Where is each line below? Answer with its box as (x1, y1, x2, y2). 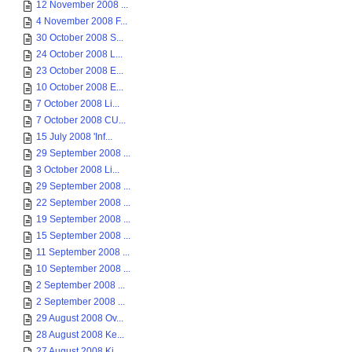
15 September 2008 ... (36, 230, 130, 241)
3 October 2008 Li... (36, 164, 119, 175)
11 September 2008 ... (36, 247, 130, 258)
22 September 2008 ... (36, 197, 130, 208)
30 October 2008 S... (36, 32, 123, 43)
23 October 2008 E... (36, 65, 123, 76)
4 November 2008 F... (36, 16, 127, 27)
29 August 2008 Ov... (36, 313, 123, 324)
